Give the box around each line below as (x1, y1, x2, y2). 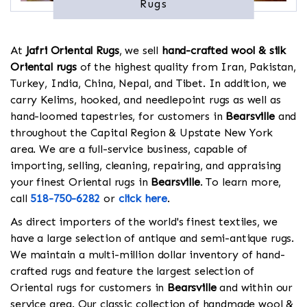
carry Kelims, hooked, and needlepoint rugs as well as (10, 93, 281, 107)
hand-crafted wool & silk (161, 44, 286, 58)
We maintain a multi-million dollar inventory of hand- (10, 248, 285, 262)
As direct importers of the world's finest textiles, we (10, 215, 278, 229)
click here (118, 192, 168, 206)
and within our (216, 281, 293, 295)
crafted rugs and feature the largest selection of (10, 265, 255, 278)
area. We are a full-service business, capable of (10, 143, 248, 156)
